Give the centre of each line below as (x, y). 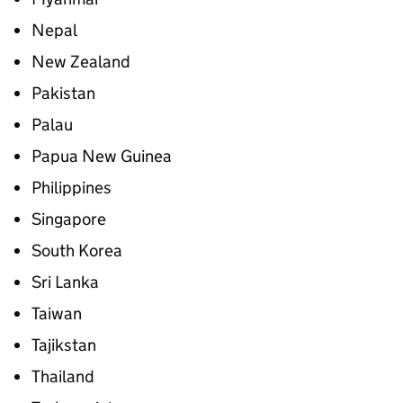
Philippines (72, 188)
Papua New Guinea (102, 156)
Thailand (63, 376)
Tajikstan (64, 345)
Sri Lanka (65, 282)
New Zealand (81, 62)
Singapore (69, 219)
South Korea (77, 251)
